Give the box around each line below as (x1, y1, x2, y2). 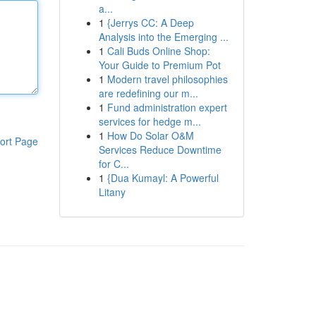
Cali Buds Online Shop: (107, 44, 210, 58)
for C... (98, 157, 129, 171)
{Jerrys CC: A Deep (107, 16, 194, 30)
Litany (98, 185, 126, 199)
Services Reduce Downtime (98, 142, 221, 157)
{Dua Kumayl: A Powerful (107, 171, 219, 185)
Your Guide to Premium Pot (98, 58, 221, 72)
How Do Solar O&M (107, 128, 194, 142)
